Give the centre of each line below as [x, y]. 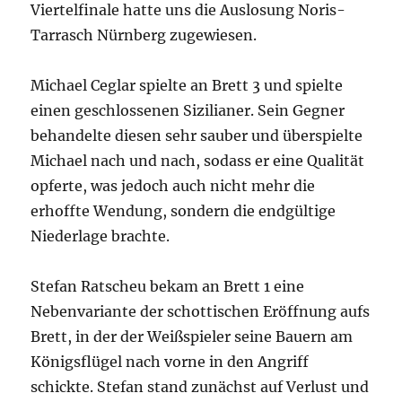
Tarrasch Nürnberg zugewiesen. [144, 35]
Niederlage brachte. [100, 236]
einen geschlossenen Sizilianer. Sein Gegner [188, 111]
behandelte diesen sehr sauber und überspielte [197, 136]
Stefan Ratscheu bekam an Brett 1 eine [168, 287]
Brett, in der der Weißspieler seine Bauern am [192, 337]
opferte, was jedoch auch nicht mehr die [173, 186]
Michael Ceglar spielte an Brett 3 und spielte [187, 86]
